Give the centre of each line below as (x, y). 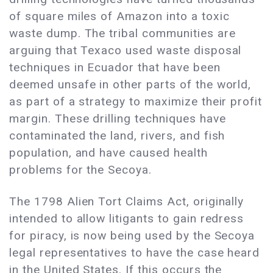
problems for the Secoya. (81, 170)
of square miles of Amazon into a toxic (119, 16)
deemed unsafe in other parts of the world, (130, 85)
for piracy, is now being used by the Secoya (132, 236)
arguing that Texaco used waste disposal (126, 51)
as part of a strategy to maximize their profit (136, 102)
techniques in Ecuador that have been (115, 68)
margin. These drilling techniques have (118, 119)
